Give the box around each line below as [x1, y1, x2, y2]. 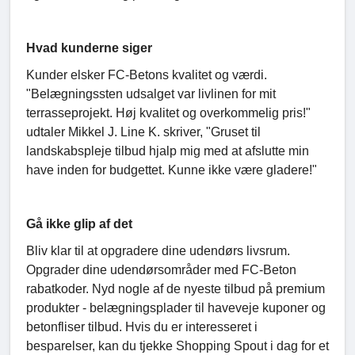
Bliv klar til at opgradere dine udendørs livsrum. [26, 244, 290, 258]
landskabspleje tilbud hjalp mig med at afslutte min [26, 144, 309, 158]
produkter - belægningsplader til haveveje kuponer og [26, 301, 326, 315]
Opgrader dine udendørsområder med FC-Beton [26, 263, 296, 277]
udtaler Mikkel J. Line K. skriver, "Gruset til [26, 125, 261, 139]
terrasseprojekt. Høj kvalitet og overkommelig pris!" [26, 106, 311, 120]
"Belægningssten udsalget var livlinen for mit [26, 87, 276, 101]
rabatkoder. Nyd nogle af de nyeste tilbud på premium [26, 282, 325, 296]
